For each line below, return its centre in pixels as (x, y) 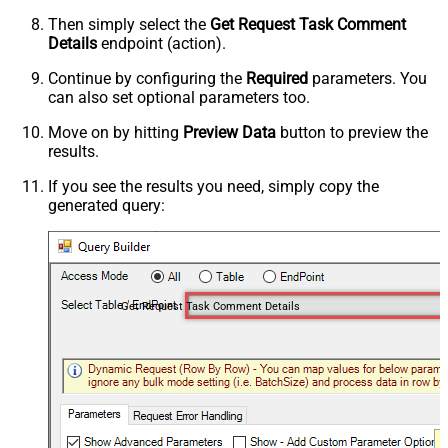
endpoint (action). (161, 43)
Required (277, 78)
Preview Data (229, 132)
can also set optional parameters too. (179, 97)
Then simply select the (129, 24)
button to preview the (352, 132)
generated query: (106, 205)
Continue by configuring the (147, 78)
